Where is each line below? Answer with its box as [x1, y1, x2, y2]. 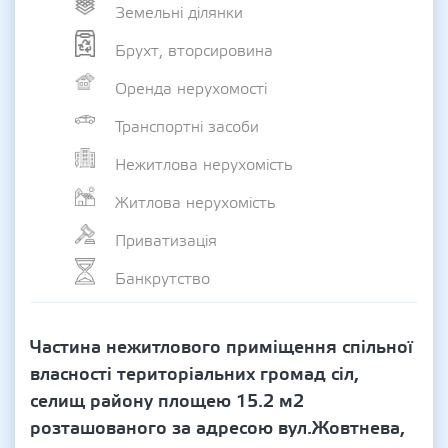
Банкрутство [115, 268, 210, 289]
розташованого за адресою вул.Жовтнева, [30, 417, 405, 440]
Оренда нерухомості [115, 78, 267, 99]
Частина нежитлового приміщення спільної [30, 336, 413, 359]
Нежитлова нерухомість [115, 154, 293, 175]
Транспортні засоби [115, 116, 259, 137]
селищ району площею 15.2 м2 [30, 390, 304, 413]
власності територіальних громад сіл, [30, 363, 359, 386]
